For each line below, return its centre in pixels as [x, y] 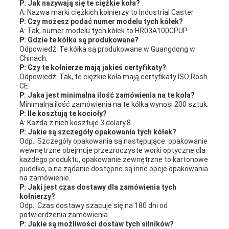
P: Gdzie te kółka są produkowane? [79, 40]
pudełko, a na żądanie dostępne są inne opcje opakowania [113, 169]
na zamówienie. [45, 178]
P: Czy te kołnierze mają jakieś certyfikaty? [93, 68]
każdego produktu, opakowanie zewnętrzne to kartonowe [113, 160]
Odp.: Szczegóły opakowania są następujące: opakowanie [113, 141]
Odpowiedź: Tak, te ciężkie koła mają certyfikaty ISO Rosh [113, 77]
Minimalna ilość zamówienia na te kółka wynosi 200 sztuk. [114, 105]
